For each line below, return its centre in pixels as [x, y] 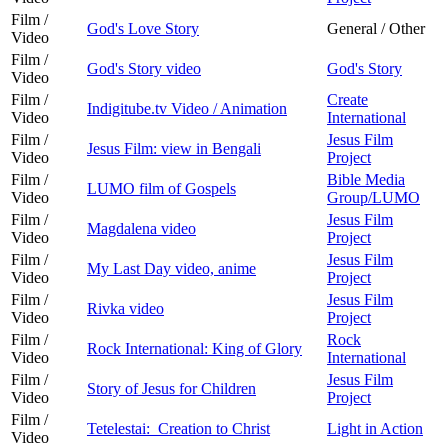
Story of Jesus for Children [171, 388]
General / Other [376, 28]
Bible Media [366, 179]
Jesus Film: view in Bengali [174, 148]
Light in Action [375, 428]
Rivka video [125, 308]
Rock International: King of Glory [194, 348]
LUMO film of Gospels [161, 188]
